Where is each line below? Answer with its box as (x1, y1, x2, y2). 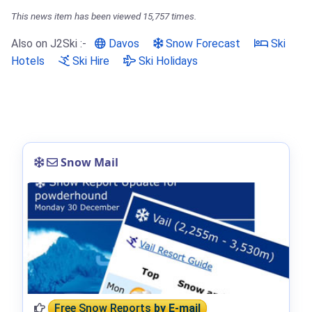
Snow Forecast (163, 36, 240, 50)
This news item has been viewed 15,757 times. (11, 10, 196, 22)
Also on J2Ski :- (11, 36, 89, 50)
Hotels (11, 54, 45, 68)
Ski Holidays (136, 54, 198, 68)
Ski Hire (70, 54, 109, 68)
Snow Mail (58, 154, 118, 170)
